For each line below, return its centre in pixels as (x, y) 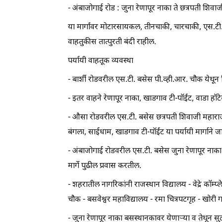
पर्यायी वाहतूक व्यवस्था (101, 61)
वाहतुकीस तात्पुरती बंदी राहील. (112, 42)
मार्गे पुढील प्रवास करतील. (105, 166)
